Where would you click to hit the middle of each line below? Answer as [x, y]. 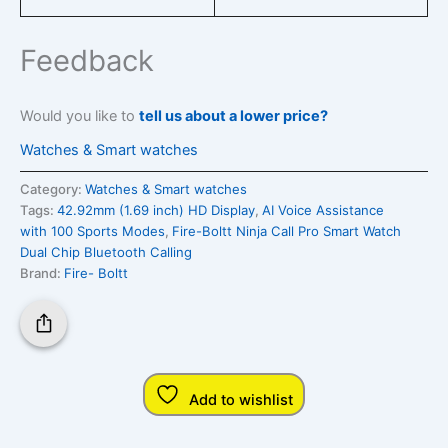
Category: [52, 188]
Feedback [87, 60]
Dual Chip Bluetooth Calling [106, 251]
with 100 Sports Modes [92, 230]
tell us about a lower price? [235, 116]
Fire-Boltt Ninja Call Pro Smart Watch [286, 230]
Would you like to [79, 116]
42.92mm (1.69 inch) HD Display [156, 209]
